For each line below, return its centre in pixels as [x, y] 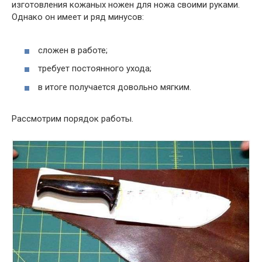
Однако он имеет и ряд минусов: [78, 17]
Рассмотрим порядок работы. [73, 118]
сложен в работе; [73, 50]
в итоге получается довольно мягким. [115, 87]
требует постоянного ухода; [95, 69]
